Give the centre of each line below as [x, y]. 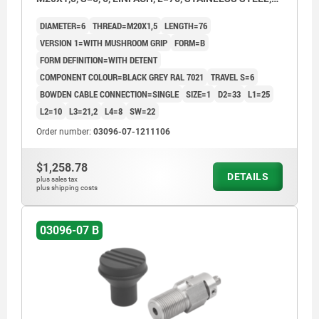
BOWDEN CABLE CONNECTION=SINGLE [109, 94]
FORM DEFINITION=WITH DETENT [99, 60]
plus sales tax [57, 179]
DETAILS [248, 177]
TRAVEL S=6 [232, 77]
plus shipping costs [67, 188]
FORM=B [190, 43]
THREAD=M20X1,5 [125, 26]
